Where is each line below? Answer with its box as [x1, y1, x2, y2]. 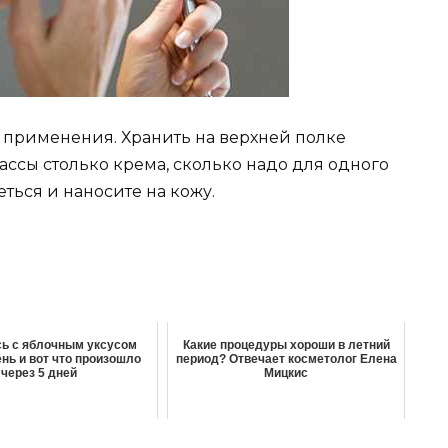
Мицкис [264, 366, 309, 381]
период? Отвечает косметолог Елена [175, 352, 397, 367]
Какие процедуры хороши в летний [182, 338, 390, 353]
